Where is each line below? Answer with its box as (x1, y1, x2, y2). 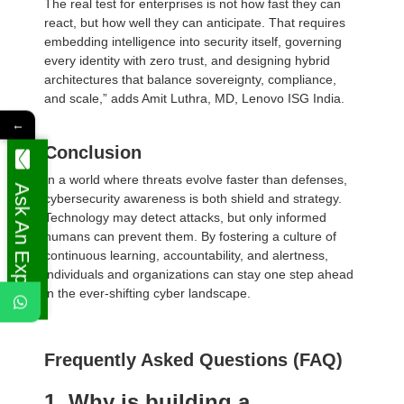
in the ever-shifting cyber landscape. (44, 286, 251, 300)
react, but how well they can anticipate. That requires (44, 15, 345, 30)
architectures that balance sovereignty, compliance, (44, 72, 336, 87)
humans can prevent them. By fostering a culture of (44, 229, 336, 243)
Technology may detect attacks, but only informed (44, 210, 326, 225)
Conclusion (44, 142, 142, 162)
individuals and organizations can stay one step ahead (44, 267, 353, 281)
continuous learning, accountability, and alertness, (44, 248, 328, 262)
